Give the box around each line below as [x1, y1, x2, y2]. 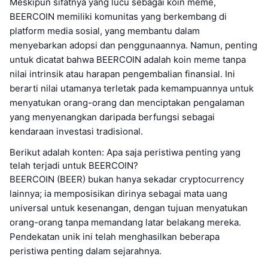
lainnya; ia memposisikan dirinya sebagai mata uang [10, 187, 227, 199]
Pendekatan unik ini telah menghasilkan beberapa [10, 230, 220, 242]
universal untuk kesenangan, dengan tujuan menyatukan [10, 202, 248, 214]
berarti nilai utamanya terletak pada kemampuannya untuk [10, 82, 254, 94]
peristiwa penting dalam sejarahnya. [10, 245, 162, 257]
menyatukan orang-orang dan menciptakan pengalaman [10, 96, 245, 108]
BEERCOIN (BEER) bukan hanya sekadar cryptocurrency [10, 173, 244, 185]
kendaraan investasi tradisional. [10, 125, 143, 137]
